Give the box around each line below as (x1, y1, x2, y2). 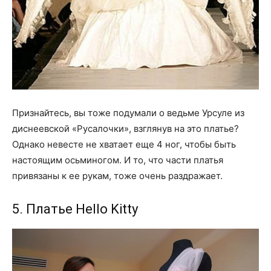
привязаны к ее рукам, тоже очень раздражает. (12, 169, 223, 181)
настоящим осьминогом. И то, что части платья (12, 154, 223, 166)
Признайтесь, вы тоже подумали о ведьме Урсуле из (12, 106, 244, 119)
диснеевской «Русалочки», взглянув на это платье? (12, 122, 239, 134)
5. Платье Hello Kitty (12, 201, 138, 217)
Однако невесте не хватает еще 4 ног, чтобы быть (12, 138, 236, 150)
